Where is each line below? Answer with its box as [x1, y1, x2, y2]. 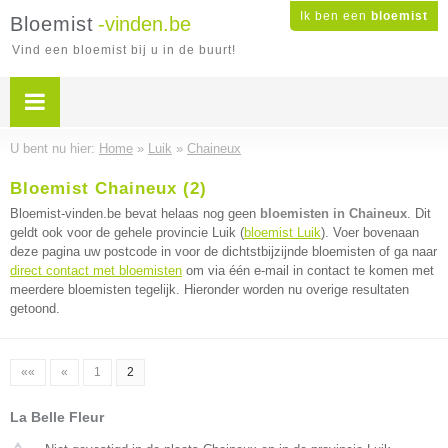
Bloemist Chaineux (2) [10, 179, 207, 198]
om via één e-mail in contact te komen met [182, 263, 434, 278]
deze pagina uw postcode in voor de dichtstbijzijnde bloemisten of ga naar [10, 244, 437, 259]
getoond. [10, 301, 60, 316]
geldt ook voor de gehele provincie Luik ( [10, 225, 244, 240]
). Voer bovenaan [321, 225, 419, 240]
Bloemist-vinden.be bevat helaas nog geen [10, 206, 260, 221]
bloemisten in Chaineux [260, 206, 407, 221]
